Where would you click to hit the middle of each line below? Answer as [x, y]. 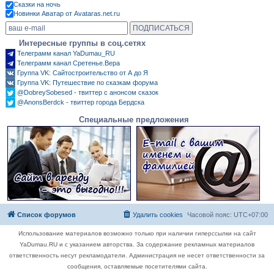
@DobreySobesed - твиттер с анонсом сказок [88, 93]
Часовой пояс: [210, 214]
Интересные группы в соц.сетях [82, 43]
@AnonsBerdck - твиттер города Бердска [81, 102]
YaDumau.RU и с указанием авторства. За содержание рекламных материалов [137, 244]
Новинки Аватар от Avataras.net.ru [67, 13]
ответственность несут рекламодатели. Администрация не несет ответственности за [137, 255]
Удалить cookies [158, 214]
